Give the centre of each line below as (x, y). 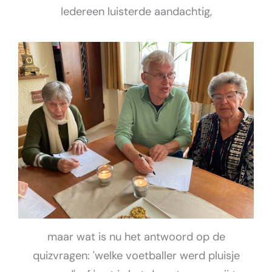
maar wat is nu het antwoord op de (136, 237)
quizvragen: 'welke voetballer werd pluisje (136, 256)
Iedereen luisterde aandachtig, (136, 11)
